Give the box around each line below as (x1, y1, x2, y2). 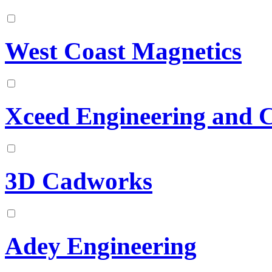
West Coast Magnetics (5, 38, 242, 66)
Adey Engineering (5, 232, 197, 260)
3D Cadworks (5, 167, 152, 195)
